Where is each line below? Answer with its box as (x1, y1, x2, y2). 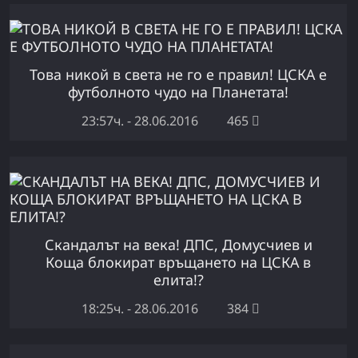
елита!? (153, 269, 204, 289)
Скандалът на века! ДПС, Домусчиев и (44, 234, 312, 254)
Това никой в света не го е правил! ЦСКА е (30, 64, 328, 84)
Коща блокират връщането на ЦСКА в (46, 252, 312, 272)
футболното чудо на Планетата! (68, 82, 289, 101)
